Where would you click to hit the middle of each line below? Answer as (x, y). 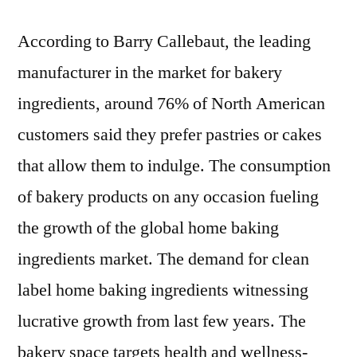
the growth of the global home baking (148, 228)
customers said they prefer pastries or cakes (170, 135)
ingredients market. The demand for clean (163, 259)
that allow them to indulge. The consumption (174, 166)
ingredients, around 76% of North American (171, 104)
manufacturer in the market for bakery (150, 73)
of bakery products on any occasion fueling (168, 197)
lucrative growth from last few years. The (162, 322)
